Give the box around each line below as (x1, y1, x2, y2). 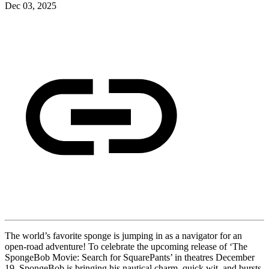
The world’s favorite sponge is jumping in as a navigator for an (5, 231, 242, 241)
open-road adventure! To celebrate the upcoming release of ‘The (5, 241, 247, 252)
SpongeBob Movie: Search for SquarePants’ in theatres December (5, 252, 255, 263)
